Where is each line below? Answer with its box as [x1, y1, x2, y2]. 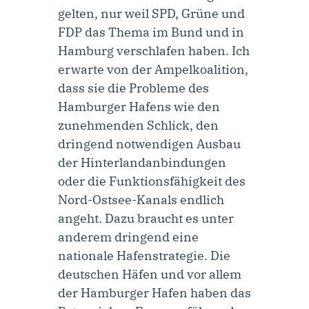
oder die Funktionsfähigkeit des [58, 172, 246, 189]
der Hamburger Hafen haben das [58, 284, 251, 301]
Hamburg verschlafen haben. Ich [58, 42, 250, 59]
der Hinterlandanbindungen [58, 154, 226, 170]
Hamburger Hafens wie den [58, 98, 220, 114]
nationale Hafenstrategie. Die [58, 247, 230, 263]
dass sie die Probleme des [58, 79, 209, 96]
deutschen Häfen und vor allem [58, 266, 241, 282]
